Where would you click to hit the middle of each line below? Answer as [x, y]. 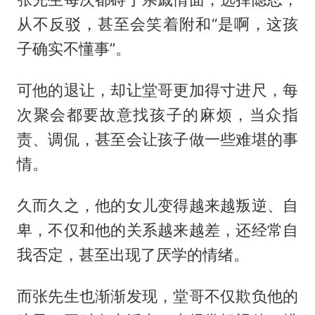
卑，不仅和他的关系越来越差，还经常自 [157, 230]
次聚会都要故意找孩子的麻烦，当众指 [157, 114]
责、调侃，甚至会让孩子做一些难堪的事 [157, 139]
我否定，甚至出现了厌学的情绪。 [133, 254]
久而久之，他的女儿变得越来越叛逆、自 [157, 205]
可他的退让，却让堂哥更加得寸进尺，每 [157, 90]
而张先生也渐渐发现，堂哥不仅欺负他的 [157, 296]
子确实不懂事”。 [73, 49]
